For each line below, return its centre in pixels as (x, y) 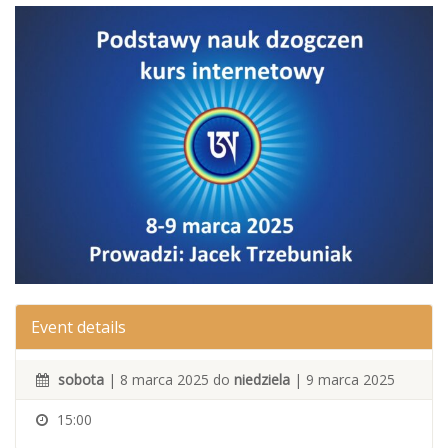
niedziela (262, 380)
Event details (78, 327)
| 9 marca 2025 (342, 380)
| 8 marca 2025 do (169, 380)
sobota (81, 380)
